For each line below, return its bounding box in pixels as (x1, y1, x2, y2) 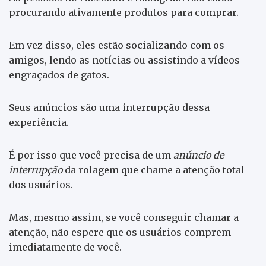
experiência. (9, 116, 69, 128)
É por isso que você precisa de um (9, 148, 171, 161)
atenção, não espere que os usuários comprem (9, 226, 231, 238)
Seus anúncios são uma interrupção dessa (9, 101, 210, 113)
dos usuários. (9, 178, 73, 191)
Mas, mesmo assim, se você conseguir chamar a (9, 211, 239, 223)
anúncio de (171, 148, 224, 161)
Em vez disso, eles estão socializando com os (9, 39, 224, 51)
